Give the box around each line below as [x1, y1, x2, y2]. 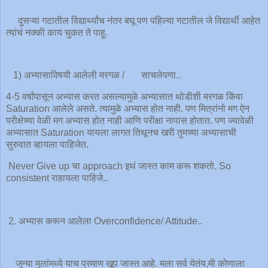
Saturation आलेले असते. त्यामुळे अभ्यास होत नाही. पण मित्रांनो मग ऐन [6, 103, 249, 114]
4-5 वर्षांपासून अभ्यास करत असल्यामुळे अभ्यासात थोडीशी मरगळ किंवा [6, 92, 243, 102]
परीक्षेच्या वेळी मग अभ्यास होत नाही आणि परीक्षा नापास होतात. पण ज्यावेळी [6, 115, 254, 126]
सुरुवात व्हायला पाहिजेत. [6, 139, 89, 150]
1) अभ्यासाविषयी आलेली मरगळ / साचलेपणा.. [6, 70, 183, 81]
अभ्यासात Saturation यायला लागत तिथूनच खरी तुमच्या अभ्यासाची [6, 127, 236, 138]
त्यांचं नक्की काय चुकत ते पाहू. [6, 27, 158, 38]
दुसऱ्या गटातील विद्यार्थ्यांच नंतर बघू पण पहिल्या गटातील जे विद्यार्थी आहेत [6, 15, 260, 26]
